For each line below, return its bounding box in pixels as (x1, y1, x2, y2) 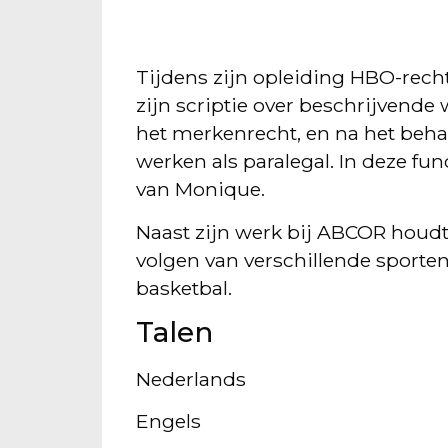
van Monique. (136, 177, 266, 202)
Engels (136, 409, 202, 434)
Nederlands (136, 366, 247, 391)
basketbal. (136, 275, 233, 300)
